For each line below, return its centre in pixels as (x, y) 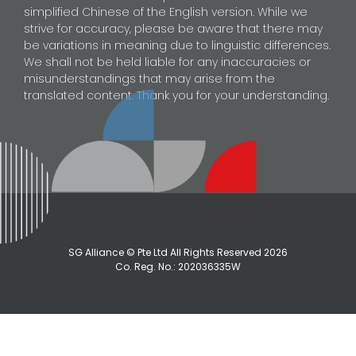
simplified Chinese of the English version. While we (166, 12)
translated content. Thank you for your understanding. (176, 95)
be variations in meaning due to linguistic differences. (177, 45)
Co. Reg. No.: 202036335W (178, 267)
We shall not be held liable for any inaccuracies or (167, 62)
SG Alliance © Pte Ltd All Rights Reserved (166, 253)
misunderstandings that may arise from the (149, 78)
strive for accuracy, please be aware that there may (173, 28)
